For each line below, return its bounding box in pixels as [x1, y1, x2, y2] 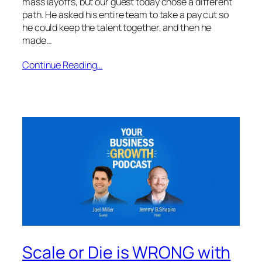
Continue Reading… [22, 58, 103, 71]
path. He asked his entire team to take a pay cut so [22, 8, 229, 22]
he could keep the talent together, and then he [22, 21, 212, 35]
